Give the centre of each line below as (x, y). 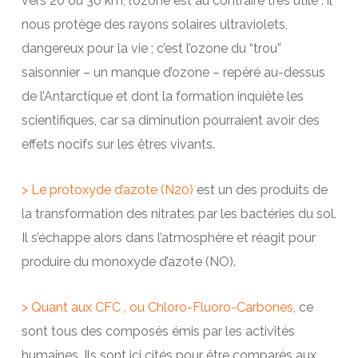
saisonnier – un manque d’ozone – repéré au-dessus (173, 73)
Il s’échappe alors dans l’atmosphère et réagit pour (168, 238)
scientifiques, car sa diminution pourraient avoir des (170, 121)
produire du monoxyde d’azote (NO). (128, 262)
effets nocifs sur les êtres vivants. (118, 145)
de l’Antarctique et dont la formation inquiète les (162, 97)
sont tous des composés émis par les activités (158, 332)
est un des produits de (260, 190)
